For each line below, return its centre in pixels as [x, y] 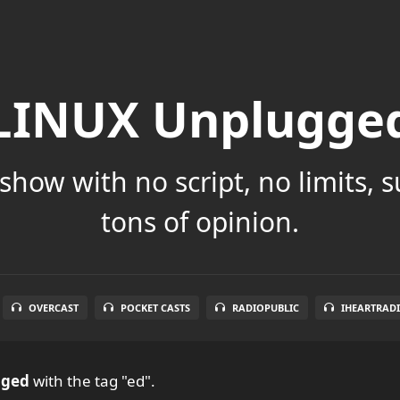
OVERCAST [54, 307]
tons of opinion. [200, 221]
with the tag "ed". [92, 380]
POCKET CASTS [155, 307]
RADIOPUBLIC [266, 307]
